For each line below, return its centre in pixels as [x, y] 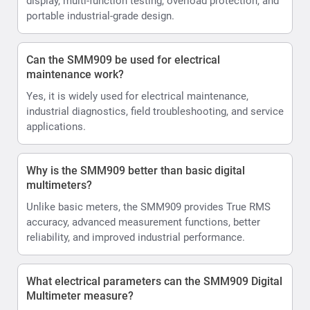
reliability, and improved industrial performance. [136, 237]
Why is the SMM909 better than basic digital [136, 170]
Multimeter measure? [80, 295]
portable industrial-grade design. [100, 16]
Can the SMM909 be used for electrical [123, 60]
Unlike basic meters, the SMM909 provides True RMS [148, 207]
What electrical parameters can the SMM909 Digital [154, 281]
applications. [56, 126]
